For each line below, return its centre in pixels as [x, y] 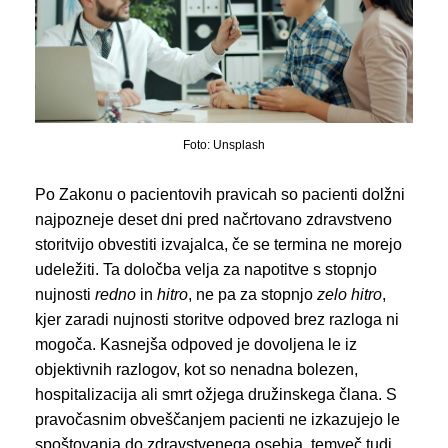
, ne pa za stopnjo [252, 295]
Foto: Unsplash [224, 145]
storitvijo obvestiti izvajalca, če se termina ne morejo [218, 245]
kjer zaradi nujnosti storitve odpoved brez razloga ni [217, 320]
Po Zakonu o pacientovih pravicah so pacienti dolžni [220, 195]
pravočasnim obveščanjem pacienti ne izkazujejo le [217, 420]
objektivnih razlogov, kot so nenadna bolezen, [196, 370]
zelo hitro [349, 295]
